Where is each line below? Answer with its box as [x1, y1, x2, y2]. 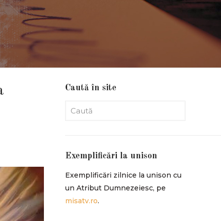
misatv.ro [65, 196, 98, 205]
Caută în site [65, 83, 116, 92]
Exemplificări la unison [65, 151, 157, 160]
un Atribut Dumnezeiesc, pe [65, 184, 166, 192]
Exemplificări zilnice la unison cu [65, 171, 182, 180]
